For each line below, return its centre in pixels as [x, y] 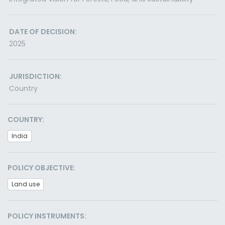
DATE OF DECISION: [43, 32]
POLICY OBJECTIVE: [41, 168]
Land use [26, 184]
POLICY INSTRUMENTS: [47, 216]
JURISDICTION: [35, 76]
